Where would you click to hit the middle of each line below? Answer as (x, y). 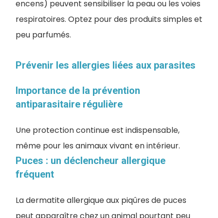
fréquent (35, 174)
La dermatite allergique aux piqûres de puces (101, 200)
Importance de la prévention (78, 90)
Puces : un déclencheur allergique (91, 160)
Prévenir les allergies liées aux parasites (106, 65)
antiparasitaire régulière (69, 104)
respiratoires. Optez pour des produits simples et (109, 19)
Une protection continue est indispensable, (98, 130)
